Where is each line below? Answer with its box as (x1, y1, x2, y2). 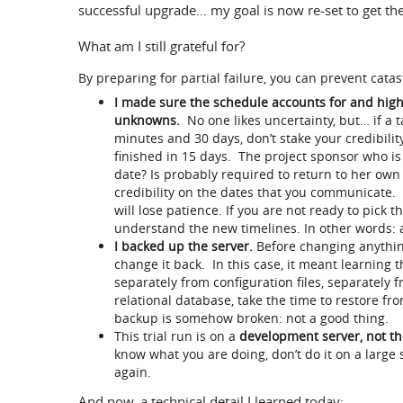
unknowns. (114, 112, 180, 129)
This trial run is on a (114, 327, 239, 345)
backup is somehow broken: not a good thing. (114, 309, 389, 327)
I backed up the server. (114, 237, 253, 255)
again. (114, 363, 151, 381)
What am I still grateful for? (78, 37, 245, 55)
